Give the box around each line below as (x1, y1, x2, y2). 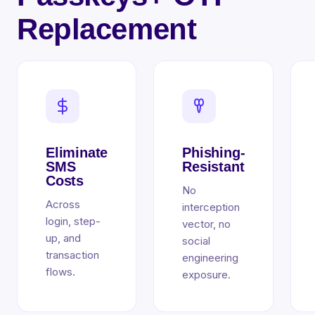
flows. (46, 265, 75, 278)
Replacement (17, 13, 197, 46)
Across (46, 198, 80, 211)
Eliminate (46, 145, 108, 160)
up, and (46, 231, 81, 245)
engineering (182, 251, 239, 264)
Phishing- (182, 145, 245, 160)
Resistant (182, 159, 245, 174)
